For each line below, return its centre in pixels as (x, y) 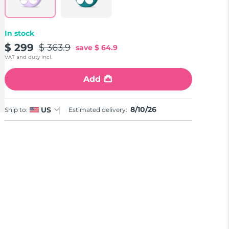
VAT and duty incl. (29, 57)
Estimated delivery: (99, 110)
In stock (20, 33)
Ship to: (16, 109)
